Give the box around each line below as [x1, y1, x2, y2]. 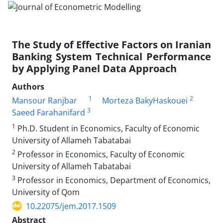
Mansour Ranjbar [12, 95, 77, 106]
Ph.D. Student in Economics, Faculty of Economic [15, 122, 200, 134]
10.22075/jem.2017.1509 [26, 200, 116, 212]
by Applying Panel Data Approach [12, 61, 177, 75]
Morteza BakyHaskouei [102, 95, 188, 106]
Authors [12, 81, 44, 92]
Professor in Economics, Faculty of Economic [15, 148, 185, 160]
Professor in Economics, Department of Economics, [15, 174, 211, 186]
